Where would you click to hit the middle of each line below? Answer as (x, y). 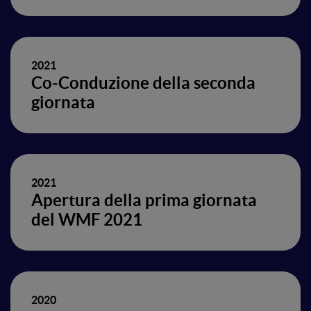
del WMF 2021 (87, 220)
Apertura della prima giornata (144, 200)
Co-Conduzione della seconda (143, 83)
